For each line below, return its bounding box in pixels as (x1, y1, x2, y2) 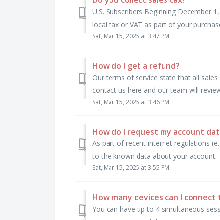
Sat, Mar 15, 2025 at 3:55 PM (92, 163, 169, 172)
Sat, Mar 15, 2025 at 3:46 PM (92, 97, 169, 106)
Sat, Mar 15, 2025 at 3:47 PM (92, 31, 169, 40)
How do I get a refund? (92, 60, 180, 71)
